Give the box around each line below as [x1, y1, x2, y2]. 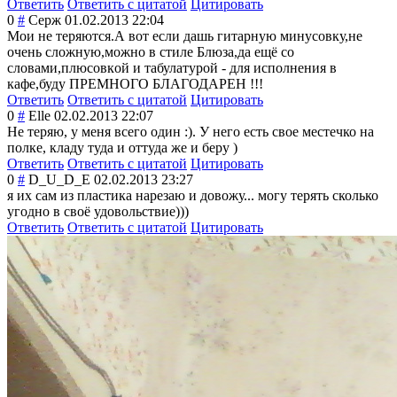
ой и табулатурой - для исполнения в [114, 60, 337, 76]
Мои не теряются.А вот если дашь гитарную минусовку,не [7, 28, 362, 44]
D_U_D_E [28, 172, 90, 188]
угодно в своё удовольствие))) [7, 204, 189, 220]
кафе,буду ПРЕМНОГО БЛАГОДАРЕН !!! [7, 76, 263, 92]
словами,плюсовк [7, 60, 114, 76]
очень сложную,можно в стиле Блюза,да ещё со [7, 44, 294, 60]
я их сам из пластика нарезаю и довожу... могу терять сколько [7, 188, 378, 204]
